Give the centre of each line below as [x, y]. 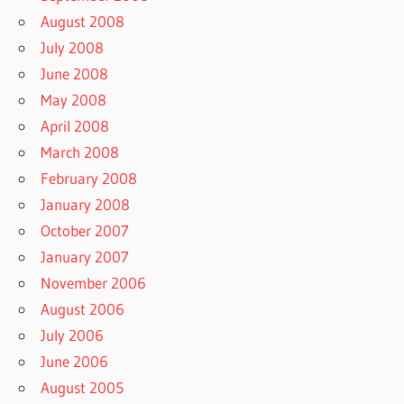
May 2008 [74, 99]
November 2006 [94, 282]
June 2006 [75, 361]
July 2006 [73, 335]
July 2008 [73, 47]
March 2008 [80, 151]
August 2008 [83, 21]
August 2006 [83, 308]
